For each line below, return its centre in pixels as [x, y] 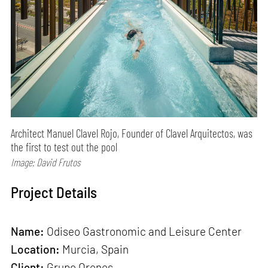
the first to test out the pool [64, 147]
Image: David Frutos [46, 162]
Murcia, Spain [95, 249]
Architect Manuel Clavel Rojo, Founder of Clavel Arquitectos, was [132, 133]
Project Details [54, 192]
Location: [36, 249]
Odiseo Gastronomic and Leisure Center [143, 232]
